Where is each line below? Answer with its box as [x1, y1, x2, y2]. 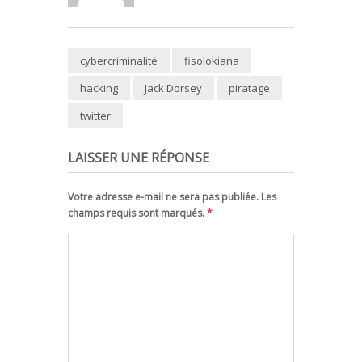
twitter [80, 108, 111, 124]
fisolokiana [184, 53, 239, 69]
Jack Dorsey [145, 81, 202, 96]
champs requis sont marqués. [68, 206, 207, 221]
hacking [80, 81, 118, 96]
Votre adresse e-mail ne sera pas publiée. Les [68, 190, 276, 204]
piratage [229, 81, 270, 96]
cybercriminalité [80, 53, 158, 69]
